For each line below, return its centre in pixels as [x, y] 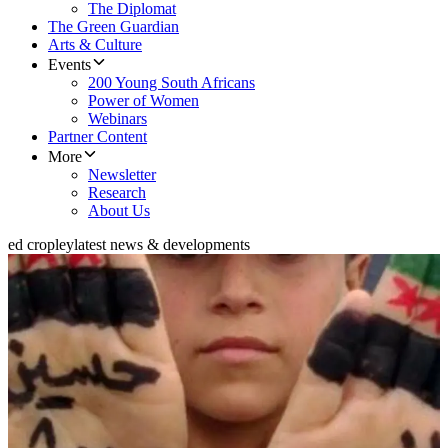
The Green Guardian [113, 27]
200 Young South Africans [171, 83]
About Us [119, 211]
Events [69, 65]
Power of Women [143, 101]
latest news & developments [162, 245]
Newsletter [122, 175]
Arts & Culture [95, 45]
